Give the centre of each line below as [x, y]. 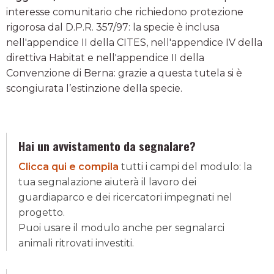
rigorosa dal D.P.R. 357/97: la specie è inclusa [113, 27]
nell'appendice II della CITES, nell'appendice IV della [134, 43]
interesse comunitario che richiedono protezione [125, 12]
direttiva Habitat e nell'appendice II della [105, 58]
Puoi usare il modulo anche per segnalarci [121, 228]
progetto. [42, 213]
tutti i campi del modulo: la [185, 167]
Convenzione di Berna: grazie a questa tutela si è [124, 73]
